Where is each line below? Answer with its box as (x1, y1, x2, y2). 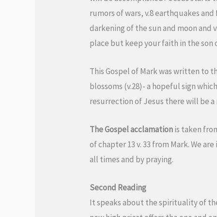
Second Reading (90, 182, 147, 193)
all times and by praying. (90, 154, 174, 165)
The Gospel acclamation (90, 124, 173, 135)
